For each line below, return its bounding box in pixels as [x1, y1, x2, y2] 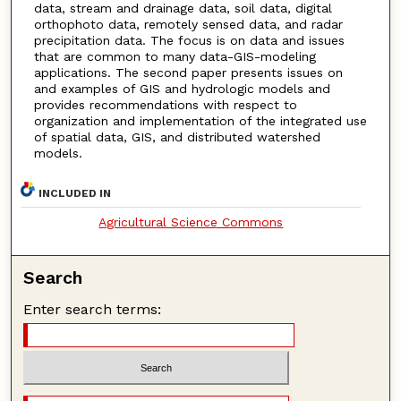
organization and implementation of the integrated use [33, 114, 367, 129]
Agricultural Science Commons [98, 214, 284, 229]
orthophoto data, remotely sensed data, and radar [33, 17, 343, 32]
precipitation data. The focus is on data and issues [33, 33, 345, 48]
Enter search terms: [23, 300, 162, 318]
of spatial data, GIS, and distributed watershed [33, 130, 320, 145]
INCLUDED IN [38, 186, 112, 200]
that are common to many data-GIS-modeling [33, 49, 316, 64]
